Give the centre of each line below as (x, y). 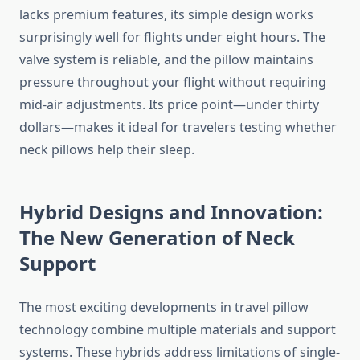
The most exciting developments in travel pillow (164, 307)
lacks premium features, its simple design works (166, 15)
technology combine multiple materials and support (178, 330)
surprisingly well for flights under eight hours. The (172, 37)
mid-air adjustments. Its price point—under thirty (169, 105)
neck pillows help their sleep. (107, 150)
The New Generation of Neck (157, 238)
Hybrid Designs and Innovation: (171, 212)
